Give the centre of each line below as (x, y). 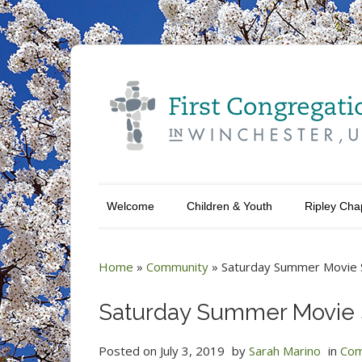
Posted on (129, 351)
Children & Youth (229, 206)
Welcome (130, 206)
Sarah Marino (285, 351)
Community (177, 267)
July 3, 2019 (192, 351)
